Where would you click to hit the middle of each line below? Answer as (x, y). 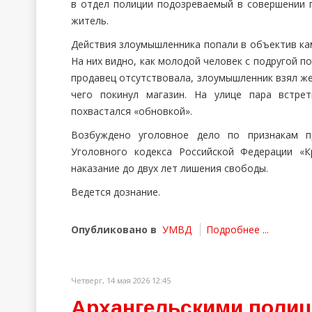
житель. (90, 21)
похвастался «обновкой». (134, 111)
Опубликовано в (114, 229)
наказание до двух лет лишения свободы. (170, 168)
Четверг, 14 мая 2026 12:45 (121, 280)
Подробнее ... (237, 229)
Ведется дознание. (116, 192)
